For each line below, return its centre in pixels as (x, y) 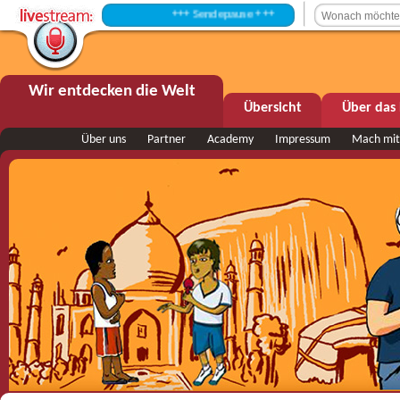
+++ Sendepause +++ (171, 15)
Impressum (303, 140)
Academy (230, 140)
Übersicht (272, 108)
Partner (167, 140)
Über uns (104, 140)
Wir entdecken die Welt (112, 92)
